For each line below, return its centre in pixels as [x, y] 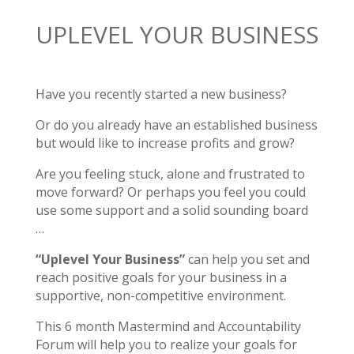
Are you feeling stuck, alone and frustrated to [170, 174]
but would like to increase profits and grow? [165, 143]
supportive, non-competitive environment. [160, 296]
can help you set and [247, 259]
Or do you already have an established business [176, 125]
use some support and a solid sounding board [171, 210]
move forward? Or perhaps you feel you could [170, 192]
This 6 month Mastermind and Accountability [168, 326]
